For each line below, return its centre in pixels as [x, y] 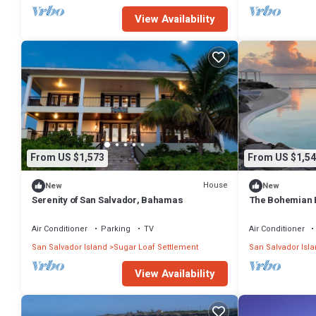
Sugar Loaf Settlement [156, 247]
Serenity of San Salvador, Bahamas [108, 200]
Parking [116, 229]
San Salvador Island [69, 247]
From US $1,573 [67, 158]
